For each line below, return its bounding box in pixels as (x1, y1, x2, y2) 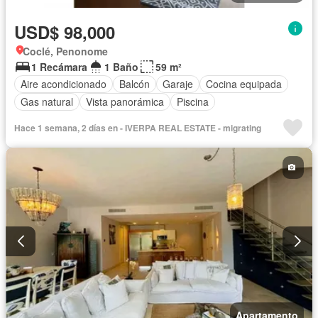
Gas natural (21, 94, 73, 109)
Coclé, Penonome (23, 43, 108, 58)
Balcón (119, 77, 150, 92)
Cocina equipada (206, 77, 282, 92)
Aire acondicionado (21, 77, 106, 92)
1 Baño (104, 59, 138, 74)
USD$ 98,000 (14, 19, 115, 44)
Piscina (177, 94, 209, 109)
